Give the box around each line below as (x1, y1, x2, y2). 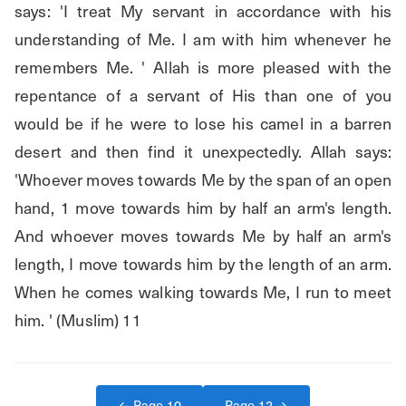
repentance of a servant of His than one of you (14, 82, 391, 108)
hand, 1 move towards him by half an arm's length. (14, 195, 391, 220)
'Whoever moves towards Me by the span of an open (14, 167, 391, 192)
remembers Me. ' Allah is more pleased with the (14, 54, 391, 80)
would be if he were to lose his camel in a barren (14, 111, 391, 136)
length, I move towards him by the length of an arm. (14, 251, 391, 276)
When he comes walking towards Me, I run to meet (14, 279, 391, 304)
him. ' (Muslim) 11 (14, 307, 141, 333)
